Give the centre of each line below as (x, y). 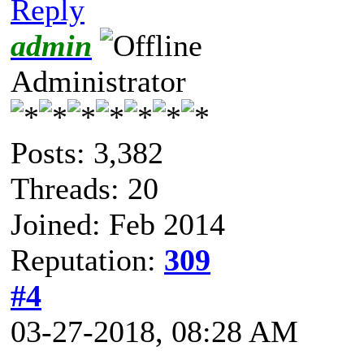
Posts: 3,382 (87, 152)
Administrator (98, 81)
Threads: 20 (84, 188)
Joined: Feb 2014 (118, 224)
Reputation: (87, 260)
